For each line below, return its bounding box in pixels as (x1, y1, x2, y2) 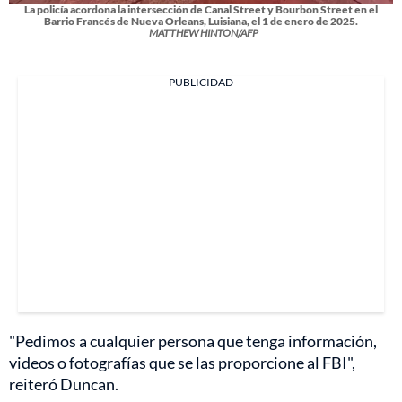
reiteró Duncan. (9, 373, 118, 394)
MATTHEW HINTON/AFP (148, 25, 258, 39)
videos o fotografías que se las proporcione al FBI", (9, 352, 355, 372)
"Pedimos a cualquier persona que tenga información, (9, 330, 377, 351)
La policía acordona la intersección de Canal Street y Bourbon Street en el (24, 2, 378, 16)
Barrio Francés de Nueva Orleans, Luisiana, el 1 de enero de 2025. (44, 13, 358, 28)
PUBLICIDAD (169, 74, 233, 89)
